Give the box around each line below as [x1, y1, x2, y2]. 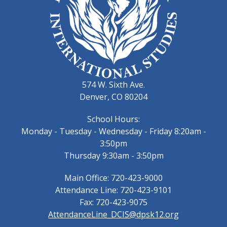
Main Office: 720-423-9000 [64, 172, 163, 184]
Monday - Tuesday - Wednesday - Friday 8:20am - [21, 126, 206, 137]
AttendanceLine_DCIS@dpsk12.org [48, 209, 179, 220]
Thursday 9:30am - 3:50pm [63, 150, 164, 162]
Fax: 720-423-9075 [80, 197, 147, 208]
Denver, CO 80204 [80, 91, 147, 103]
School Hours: [87, 113, 140, 125]
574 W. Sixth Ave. [82, 79, 145, 91]
